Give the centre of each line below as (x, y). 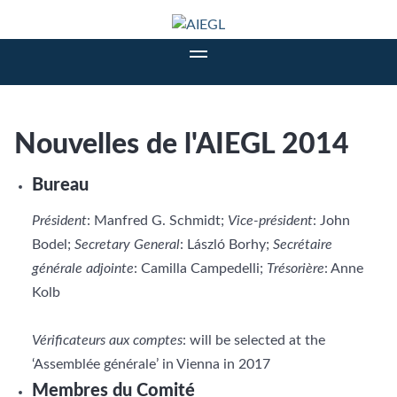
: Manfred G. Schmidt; (157, 221)
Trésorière (296, 269)
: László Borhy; (226, 245)
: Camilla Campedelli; (200, 269)
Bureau (60, 185)
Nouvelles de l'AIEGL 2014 (182, 144)
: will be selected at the (254, 340)
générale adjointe (83, 269)
